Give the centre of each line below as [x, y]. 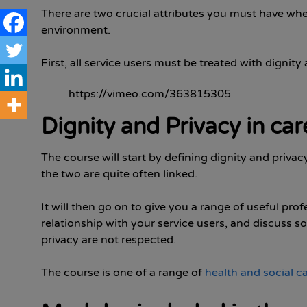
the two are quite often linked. [119, 174]
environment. [76, 30]
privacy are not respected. [109, 240]
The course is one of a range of [123, 273]
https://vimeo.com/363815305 [150, 94]
